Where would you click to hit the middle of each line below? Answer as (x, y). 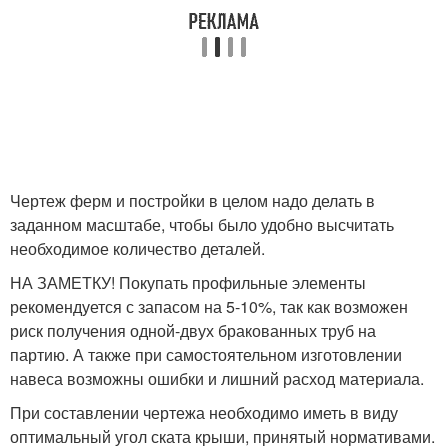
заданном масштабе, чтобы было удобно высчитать (202, 224)
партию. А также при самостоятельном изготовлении (206, 354)
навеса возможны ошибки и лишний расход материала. (217, 378)
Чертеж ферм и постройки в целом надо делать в (192, 200)
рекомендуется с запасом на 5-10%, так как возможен (209, 306)
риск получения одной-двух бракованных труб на (193, 330)
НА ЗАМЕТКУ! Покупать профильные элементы (188, 282)
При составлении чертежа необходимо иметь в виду (204, 412)
